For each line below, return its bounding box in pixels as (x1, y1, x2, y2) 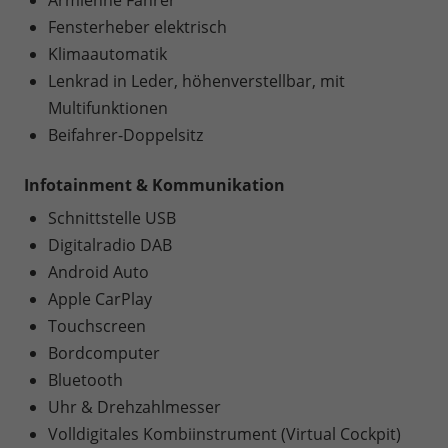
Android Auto (48, 261, 149, 284)
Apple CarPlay (48, 288, 152, 311)
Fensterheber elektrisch (48, 16, 227, 39)
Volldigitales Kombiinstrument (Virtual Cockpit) (48, 423, 401, 446)
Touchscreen (48, 315, 146, 338)
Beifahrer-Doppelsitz (48, 124, 203, 147)
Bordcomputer (48, 342, 160, 365)
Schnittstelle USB (48, 207, 176, 230)
